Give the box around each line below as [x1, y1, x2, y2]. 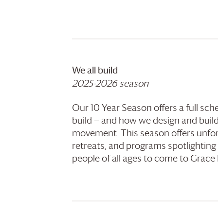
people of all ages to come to [72, 152, 190, 164]
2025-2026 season [72, 77, 149, 89]
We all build [72, 64, 118, 76]
